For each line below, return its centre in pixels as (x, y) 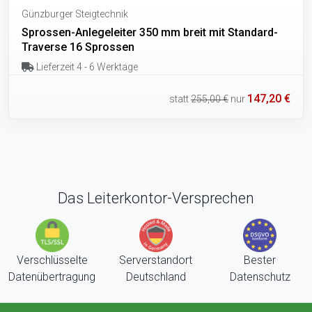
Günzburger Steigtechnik (75, 14)
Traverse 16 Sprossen (78, 47)
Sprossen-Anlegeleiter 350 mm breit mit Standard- (150, 32)
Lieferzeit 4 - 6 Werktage (86, 67)
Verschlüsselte (52, 260)
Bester (260, 260)
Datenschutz (260, 276)
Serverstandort (156, 260)
